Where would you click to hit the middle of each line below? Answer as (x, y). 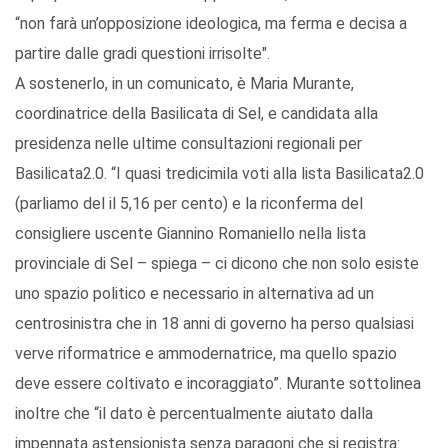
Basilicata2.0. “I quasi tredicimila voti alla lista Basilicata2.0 (219, 174)
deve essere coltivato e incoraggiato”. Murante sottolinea (218, 384)
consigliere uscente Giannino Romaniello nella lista (190, 234)
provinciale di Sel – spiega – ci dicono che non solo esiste (217, 264)
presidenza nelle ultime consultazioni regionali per (188, 144)
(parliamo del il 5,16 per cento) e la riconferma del (189, 204)
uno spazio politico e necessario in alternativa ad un (194, 294)
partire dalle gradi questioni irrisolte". (142, 54)
